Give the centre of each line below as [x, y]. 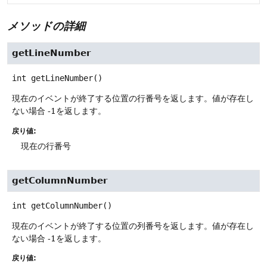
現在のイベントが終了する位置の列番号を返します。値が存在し [133, 226]
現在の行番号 [46, 146]
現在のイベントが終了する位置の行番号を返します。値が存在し [133, 99]
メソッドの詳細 [46, 26]
